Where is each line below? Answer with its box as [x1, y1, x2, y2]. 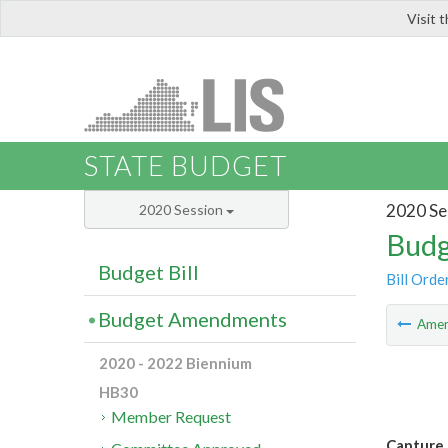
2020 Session [139, 201, 226, 219]
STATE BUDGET [84, 149, 287, 183]
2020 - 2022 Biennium [99, 354, 252, 373]
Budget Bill [98, 260, 199, 285]
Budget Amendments [98, 307, 287, 332]
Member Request [111, 407, 232, 427]
